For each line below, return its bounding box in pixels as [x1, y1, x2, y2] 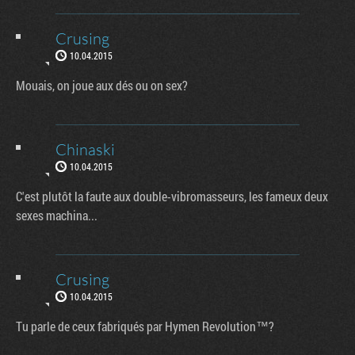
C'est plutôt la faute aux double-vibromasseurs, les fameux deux [16, 187, 328, 204]
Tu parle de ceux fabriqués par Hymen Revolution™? [16, 317, 274, 334]
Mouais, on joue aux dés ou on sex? [16, 76, 188, 94]
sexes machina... [16, 206, 97, 223]
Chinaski [55, 139, 115, 159]
